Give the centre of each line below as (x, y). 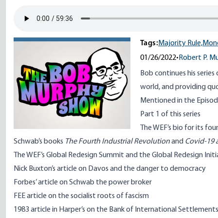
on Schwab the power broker (105, 182)
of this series (180, 114)
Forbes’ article (36, 182)
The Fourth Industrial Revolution (117, 142)
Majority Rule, (180, 43)
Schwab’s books (39, 142)
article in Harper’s (58, 210)
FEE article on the (42, 196)
